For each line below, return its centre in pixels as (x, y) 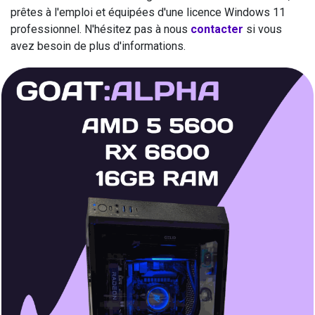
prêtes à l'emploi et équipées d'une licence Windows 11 (148, 13)
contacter (217, 30)
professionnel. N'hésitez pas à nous (101, 30)
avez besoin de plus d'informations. (98, 46)
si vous (263, 30)
